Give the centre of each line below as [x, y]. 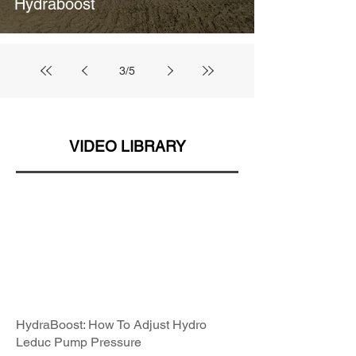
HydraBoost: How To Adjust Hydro [111, 325]
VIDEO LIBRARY [127, 146]
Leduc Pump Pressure [79, 342]
